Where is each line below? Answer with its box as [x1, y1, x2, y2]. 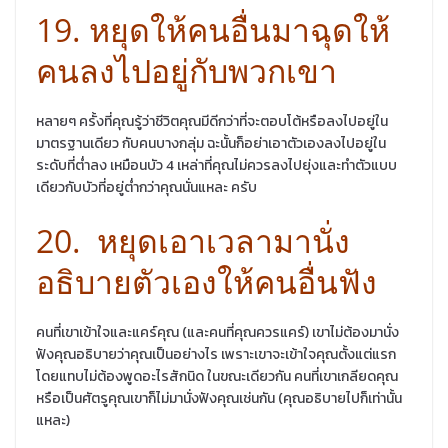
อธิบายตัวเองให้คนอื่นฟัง [36, 259, 377, 303]
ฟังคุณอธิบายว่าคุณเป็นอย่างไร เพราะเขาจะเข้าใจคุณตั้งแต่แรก [36, 343, 396, 365]
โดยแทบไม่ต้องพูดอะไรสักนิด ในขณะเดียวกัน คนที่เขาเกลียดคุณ [36, 365, 398, 387]
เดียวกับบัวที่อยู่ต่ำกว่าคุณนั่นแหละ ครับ [36, 176, 257, 198]
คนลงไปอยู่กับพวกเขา [36, 48, 337, 92]
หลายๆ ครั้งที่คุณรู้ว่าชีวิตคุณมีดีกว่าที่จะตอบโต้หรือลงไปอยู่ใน [36, 110, 388, 132]
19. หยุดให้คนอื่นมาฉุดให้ [36, 7, 390, 51]
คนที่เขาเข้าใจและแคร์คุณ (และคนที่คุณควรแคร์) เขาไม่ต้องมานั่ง [36, 321, 399, 343]
